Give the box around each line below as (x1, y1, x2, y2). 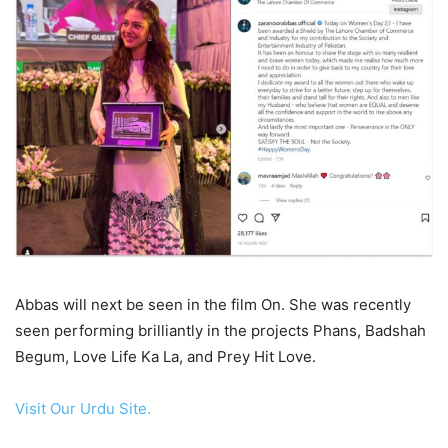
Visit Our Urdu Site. (15, 398, 151, 418)
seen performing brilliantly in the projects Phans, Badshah (15, 320, 426, 340)
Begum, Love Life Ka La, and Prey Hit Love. (15, 346, 316, 366)
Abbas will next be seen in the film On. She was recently (15, 294, 411, 314)
